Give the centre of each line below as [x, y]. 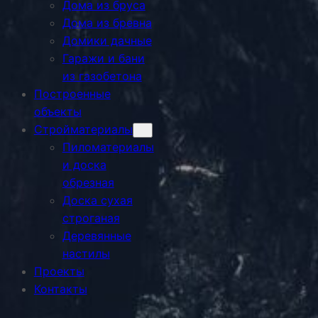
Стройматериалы [83, 129]
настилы [86, 253]
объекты [57, 111]
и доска [84, 164]
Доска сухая [97, 200]
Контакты [60, 289]
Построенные [72, 93]
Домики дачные [107, 40]
